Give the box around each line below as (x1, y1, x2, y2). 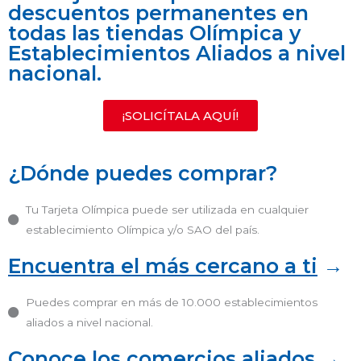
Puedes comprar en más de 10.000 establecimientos (26, 296, 318, 309)
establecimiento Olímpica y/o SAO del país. (26, 223, 260, 237)
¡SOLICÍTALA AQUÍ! (122, 108, 239, 124)
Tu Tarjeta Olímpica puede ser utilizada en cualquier (26, 203, 309, 217)
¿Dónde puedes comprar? (8, 161, 278, 186)
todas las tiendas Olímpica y (8, 21, 301, 46)
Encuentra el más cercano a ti (8, 254, 317, 279)
